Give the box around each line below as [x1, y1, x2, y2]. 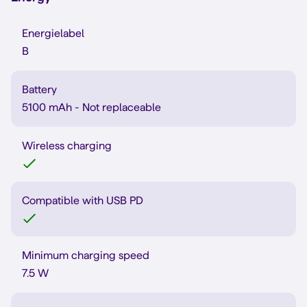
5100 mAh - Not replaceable [22, 101, 161, 113]
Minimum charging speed [22, 249, 149, 261]
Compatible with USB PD [22, 195, 143, 206]
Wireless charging [22, 140, 112, 151]
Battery [22, 84, 57, 95]
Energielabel [22, 27, 84, 39]
